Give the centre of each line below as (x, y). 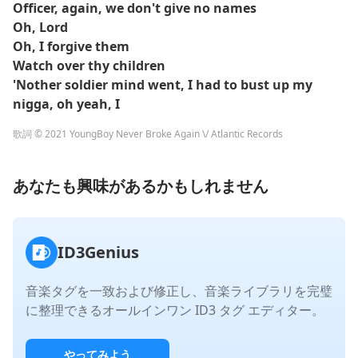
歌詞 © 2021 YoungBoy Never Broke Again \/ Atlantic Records (148, 134)
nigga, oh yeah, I (66, 104)
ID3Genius (98, 252)
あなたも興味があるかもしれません (141, 186)
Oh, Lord (40, 27)
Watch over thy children (89, 66)
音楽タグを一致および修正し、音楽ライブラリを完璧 (179, 291)
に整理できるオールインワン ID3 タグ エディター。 (175, 310)
